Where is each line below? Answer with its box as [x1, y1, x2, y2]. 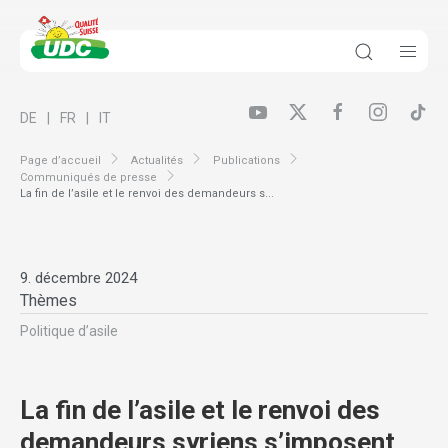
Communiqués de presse [20, 170, 157, 184]
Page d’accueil [20, 153, 101, 167]
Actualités [131, 153, 183, 167]
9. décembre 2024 [20, 269, 137, 288]
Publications [213, 153, 280, 167]
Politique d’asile [20, 323, 118, 340]
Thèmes [20, 291, 77, 311]
